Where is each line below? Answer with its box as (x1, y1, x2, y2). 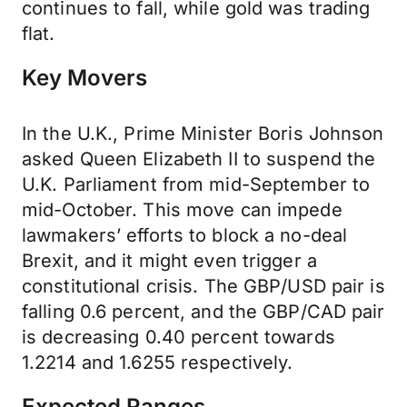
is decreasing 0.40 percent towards (22, 326, 335, 348)
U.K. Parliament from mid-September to (22, 174, 371, 195)
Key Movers (22, 65, 147, 91)
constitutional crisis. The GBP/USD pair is (22, 275, 385, 297)
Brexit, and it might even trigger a (22, 250, 317, 272)
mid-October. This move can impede (22, 199, 342, 221)
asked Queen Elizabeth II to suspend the (22, 148, 376, 170)
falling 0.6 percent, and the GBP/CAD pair (22, 301, 385, 323)
